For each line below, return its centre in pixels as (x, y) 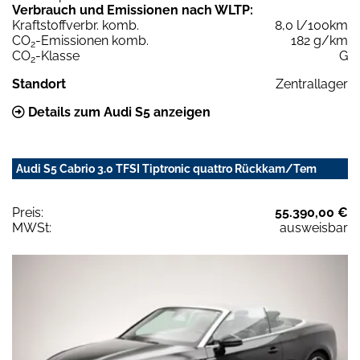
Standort (39, 84)
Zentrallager (312, 84)
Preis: (28, 212)
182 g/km (319, 40)
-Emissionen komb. (92, 40)
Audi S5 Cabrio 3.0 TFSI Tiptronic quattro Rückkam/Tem (166, 168)
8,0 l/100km (311, 25)
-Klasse (57, 55)
